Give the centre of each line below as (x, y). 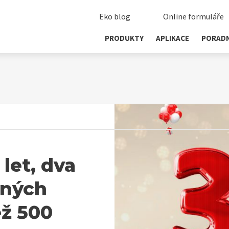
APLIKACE (173, 38)
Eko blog (115, 16)
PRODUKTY (124, 38)
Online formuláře (193, 16)
